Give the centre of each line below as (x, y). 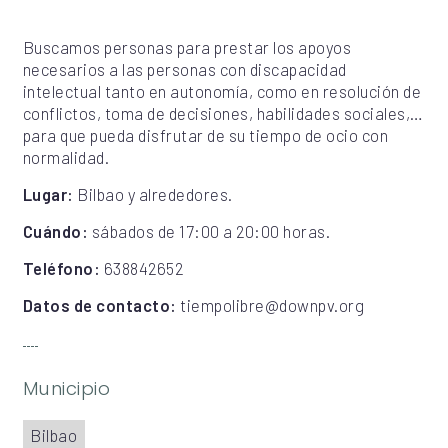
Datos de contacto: (99, 304)
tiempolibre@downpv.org (270, 304)
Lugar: (50, 193)
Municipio (66, 389)
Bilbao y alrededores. (155, 193)
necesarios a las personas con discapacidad (184, 68)
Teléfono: (61, 267)
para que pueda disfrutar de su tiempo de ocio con (205, 134)
